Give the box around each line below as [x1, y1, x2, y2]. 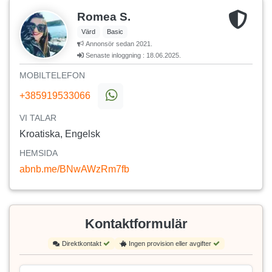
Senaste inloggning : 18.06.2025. [84, 52, 181, 59]
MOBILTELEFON [19, 70, 85, 81]
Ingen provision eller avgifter [128, 240, 213, 248]
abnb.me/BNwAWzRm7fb [19, 164, 129, 175]
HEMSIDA [19, 148, 58, 158]
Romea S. [77, 10, 131, 24]
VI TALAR [19, 113, 56, 123]
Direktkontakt [61, 240, 103, 248]
